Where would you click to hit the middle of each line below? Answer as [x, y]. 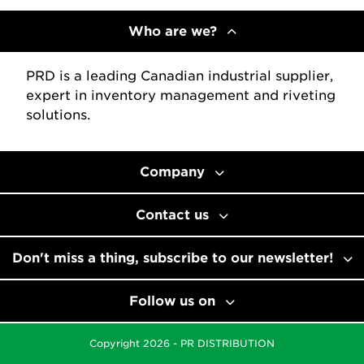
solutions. [58, 115]
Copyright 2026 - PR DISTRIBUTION [182, 343]
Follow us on [172, 301]
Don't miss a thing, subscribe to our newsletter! [172, 258]
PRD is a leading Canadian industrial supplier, [180, 76]
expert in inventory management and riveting [181, 95]
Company [172, 172]
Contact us [172, 215]
